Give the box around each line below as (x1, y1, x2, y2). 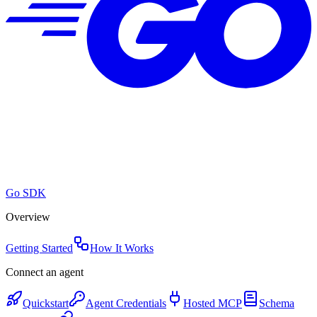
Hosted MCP (183, 297, 242, 309)
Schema (259, 297, 294, 309)
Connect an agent (6, 266, 83, 278)
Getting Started (6, 242, 73, 254)
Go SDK (6, 187, 46, 199)
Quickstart (23, 297, 69, 309)
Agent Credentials (86, 297, 166, 309)
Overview (6, 211, 50, 223)
